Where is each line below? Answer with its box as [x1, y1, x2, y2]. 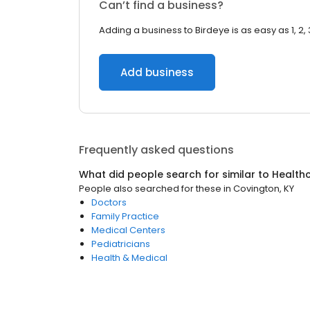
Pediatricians [91, 237, 150, 250]
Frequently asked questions [79, 142, 234, 158]
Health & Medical [91, 251, 167, 264]
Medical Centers [91, 224, 165, 237]
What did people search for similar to [79, 167, 272, 181]
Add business [120, 65, 194, 80]
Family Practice [91, 210, 159, 223]
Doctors [91, 196, 127, 209]
